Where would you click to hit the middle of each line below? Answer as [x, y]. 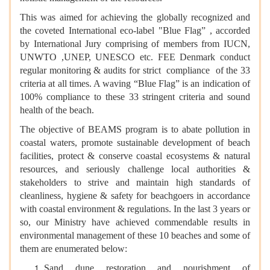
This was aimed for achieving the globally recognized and [135, 17]
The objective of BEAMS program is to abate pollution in [135, 130]
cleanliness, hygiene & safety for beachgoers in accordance [135, 196]
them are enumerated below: [74, 249]
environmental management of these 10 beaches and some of [135, 236]
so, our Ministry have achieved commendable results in [135, 222]
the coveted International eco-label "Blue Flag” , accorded [135, 31]
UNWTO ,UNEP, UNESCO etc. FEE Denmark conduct [135, 57]
